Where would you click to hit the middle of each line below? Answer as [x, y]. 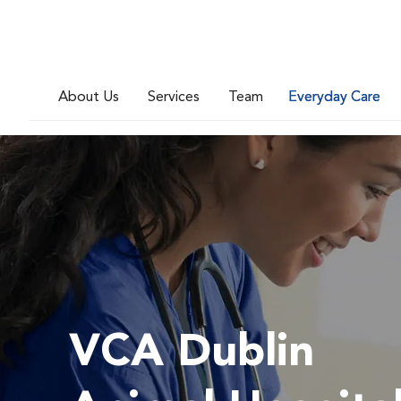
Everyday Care [334, 97]
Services [174, 97]
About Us [89, 97]
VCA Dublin [192, 354]
